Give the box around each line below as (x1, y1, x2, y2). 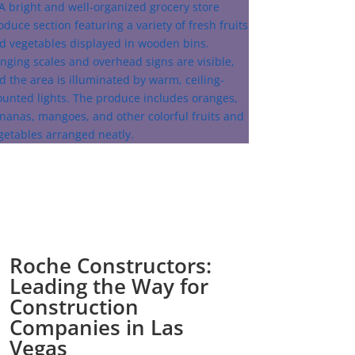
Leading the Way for (9, 272, 208, 301)
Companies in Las (9, 313, 184, 342)
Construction (9, 292, 139, 322)
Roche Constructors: (9, 251, 212, 281)
